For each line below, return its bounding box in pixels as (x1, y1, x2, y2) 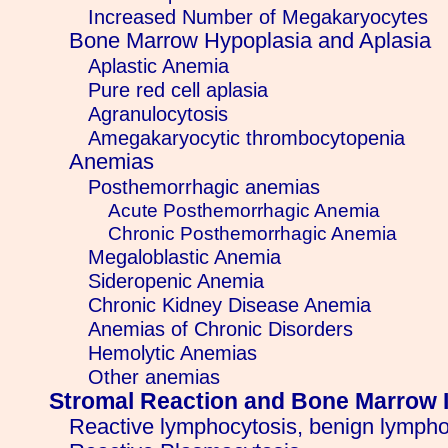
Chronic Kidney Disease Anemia (88, 293, 372, 317)
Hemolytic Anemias (88, 341, 258, 365)
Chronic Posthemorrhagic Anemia (107, 222, 397, 245)
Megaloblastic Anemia (88, 245, 282, 269)
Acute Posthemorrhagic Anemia (107, 199, 380, 222)
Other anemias (88, 365, 221, 389)
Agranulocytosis (88, 102, 229, 126)
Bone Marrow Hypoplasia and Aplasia (68, 29, 431, 54)
